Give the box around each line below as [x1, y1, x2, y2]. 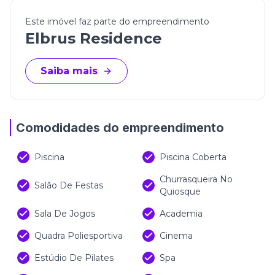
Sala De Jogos [34, 208, 95, 219]
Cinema [160, 230, 193, 241]
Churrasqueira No [160, 174, 233, 185]
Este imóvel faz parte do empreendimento [25, 16, 209, 27]
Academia [160, 208, 203, 219]
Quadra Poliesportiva [34, 230, 123, 241]
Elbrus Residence [25, 29, 162, 47]
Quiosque [160, 186, 201, 197]
